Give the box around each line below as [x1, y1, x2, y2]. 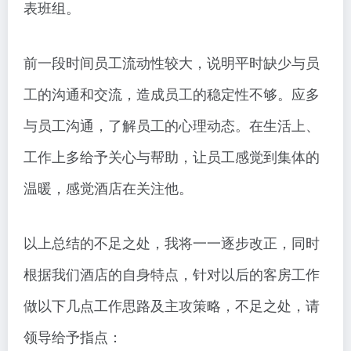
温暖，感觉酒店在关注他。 [24, 177, 193, 198]
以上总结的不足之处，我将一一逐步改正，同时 [24, 232, 320, 253]
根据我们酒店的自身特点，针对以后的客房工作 [24, 263, 320, 284]
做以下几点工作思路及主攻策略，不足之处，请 [24, 295, 320, 316]
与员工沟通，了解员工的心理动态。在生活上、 [24, 114, 320, 136]
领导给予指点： [24, 326, 122, 347]
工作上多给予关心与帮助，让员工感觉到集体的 [24, 146, 320, 167]
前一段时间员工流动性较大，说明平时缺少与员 [24, 52, 320, 73]
